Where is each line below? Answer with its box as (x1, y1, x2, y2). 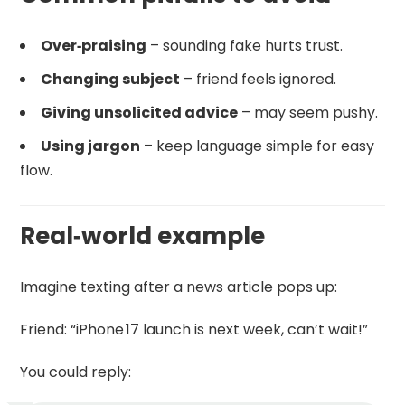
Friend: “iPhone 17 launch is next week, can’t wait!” (20, 318, 369, 340)
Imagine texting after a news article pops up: (20, 276, 338, 297)
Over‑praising (41, 34, 147, 56)
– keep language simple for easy (140, 135, 375, 156)
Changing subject (41, 68, 181, 89)
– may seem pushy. (238, 101, 379, 123)
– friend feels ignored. (180, 68, 337, 89)
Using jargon (41, 135, 141, 156)
